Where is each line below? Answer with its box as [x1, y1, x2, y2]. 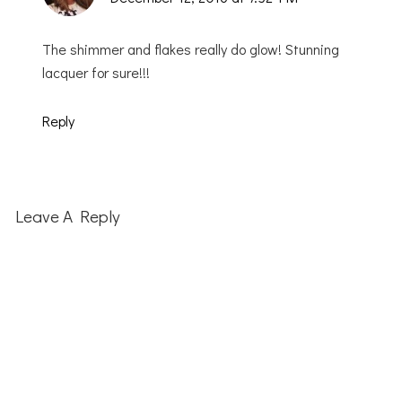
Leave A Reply [15, 205, 121, 228]
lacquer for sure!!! [42, 62, 151, 82]
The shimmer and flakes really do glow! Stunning [42, 39, 340, 58]
